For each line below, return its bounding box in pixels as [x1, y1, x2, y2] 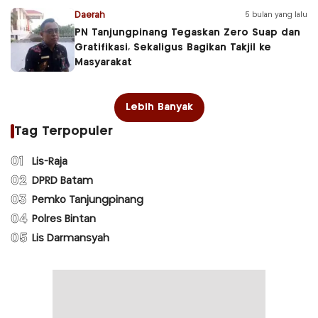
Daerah [75, 11, 105, 19]
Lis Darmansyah [32, 234, 109, 244]
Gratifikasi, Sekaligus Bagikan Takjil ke [75, 42, 271, 53]
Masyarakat [75, 57, 132, 67]
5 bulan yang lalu [245, 11, 307, 19]
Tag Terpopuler [14, 124, 113, 138]
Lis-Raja [32, 157, 67, 168]
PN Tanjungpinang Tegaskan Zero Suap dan [75, 27, 300, 38]
